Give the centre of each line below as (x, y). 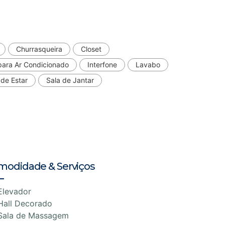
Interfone (102, 64)
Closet (91, 49)
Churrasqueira (39, 49)
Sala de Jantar (70, 80)
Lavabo (148, 64)
